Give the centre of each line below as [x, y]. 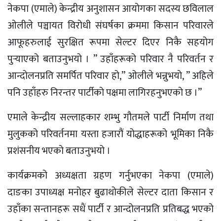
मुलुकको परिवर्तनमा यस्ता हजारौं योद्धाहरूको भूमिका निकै [110, 134]
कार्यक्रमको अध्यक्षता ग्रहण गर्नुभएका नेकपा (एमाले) [110, 175]
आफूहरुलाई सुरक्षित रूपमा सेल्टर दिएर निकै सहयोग [110, 42]
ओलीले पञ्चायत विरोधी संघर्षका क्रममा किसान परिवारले [110, 25]
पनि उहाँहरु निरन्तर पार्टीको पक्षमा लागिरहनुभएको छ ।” [105, 92]
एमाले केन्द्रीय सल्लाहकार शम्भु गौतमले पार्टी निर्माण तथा [110, 117]
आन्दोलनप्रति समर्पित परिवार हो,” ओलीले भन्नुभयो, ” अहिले [110, 76]
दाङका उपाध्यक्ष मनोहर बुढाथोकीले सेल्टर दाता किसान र [110, 192]
